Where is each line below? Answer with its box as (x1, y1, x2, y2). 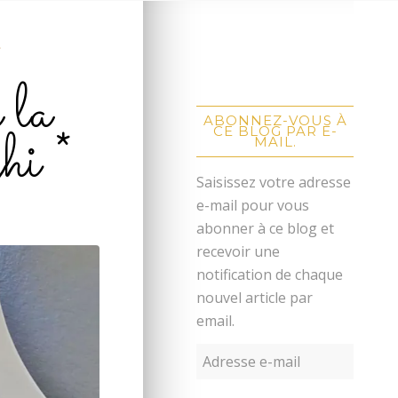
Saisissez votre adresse (196, 171, 352, 192)
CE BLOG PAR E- (212, 122, 338, 139)
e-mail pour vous (196, 195, 310, 215)
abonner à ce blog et (196, 218, 335, 238)
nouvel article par (196, 287, 314, 307)
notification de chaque (196, 264, 344, 284)
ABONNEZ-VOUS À (203, 111, 347, 129)
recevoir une (196, 241, 281, 261)
